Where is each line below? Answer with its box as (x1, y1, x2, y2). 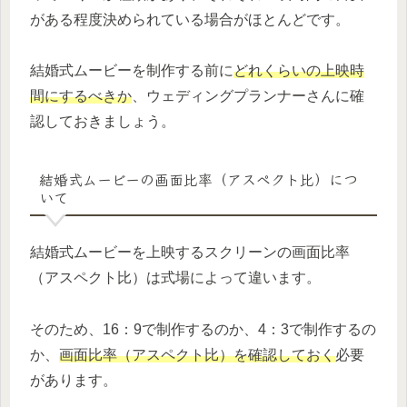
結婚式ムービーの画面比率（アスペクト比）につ (38, 167, 358, 190)
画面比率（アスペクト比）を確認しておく (59, 347, 335, 363)
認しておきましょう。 (30, 114, 175, 130)
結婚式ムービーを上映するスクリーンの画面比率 (30, 244, 350, 261)
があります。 (30, 372, 117, 389)
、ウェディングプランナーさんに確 (132, 88, 364, 104)
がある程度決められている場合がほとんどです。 (30, 11, 350, 27)
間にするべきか (30, 88, 132, 104)
